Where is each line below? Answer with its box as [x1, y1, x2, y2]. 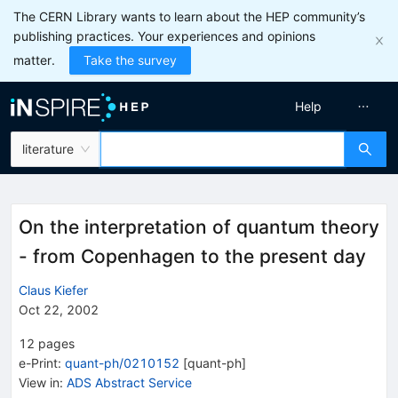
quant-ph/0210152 [65, 354, 179, 370]
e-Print [19, 354, 58, 370]
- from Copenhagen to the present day [19, 245, 366, 267]
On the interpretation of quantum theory [19, 216, 379, 238]
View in [19, 374, 60, 390]
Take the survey [84, 52, 177, 68]
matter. [13, 52, 55, 68]
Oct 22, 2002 [19, 301, 99, 317]
